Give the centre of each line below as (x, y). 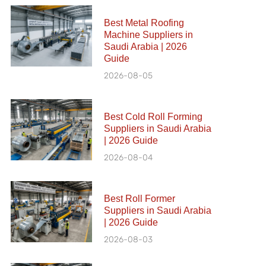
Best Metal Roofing (144, 23)
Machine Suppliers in (149, 35)
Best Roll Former (140, 199)
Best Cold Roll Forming (153, 117)
